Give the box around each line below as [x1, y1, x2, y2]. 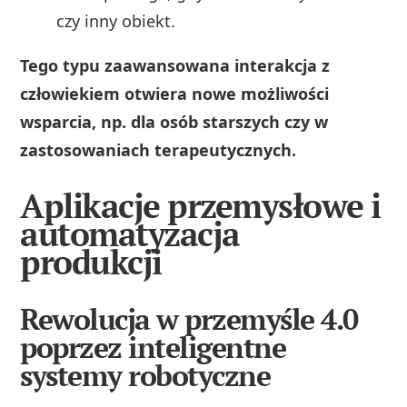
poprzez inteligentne [20, 328, 286, 367]
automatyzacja [20, 212, 240, 257]
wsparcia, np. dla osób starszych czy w [20, 110, 329, 133]
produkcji [20, 240, 162, 285]
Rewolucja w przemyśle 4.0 [20, 300, 358, 339]
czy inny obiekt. [56, 9, 176, 32]
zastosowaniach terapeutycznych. [20, 138, 297, 161]
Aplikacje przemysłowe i [20, 184, 381, 229]
